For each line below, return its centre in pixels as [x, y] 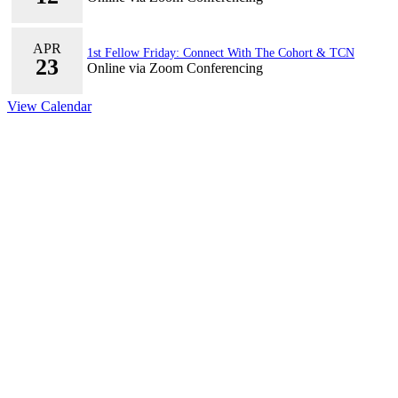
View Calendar [49, 106]
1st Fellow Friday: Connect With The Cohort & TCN [221, 52]
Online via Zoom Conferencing [175, 68]
